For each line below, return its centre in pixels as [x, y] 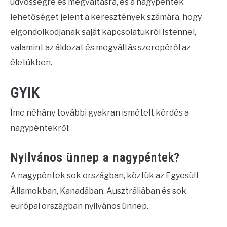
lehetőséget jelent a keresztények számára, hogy [106, 17]
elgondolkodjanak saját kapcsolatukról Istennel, [103, 32]
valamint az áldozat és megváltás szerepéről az [100, 47]
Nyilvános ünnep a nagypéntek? [95, 158]
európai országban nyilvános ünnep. [79, 206]
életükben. [31, 62]
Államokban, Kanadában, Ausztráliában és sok [98, 191]
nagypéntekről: [40, 128]
